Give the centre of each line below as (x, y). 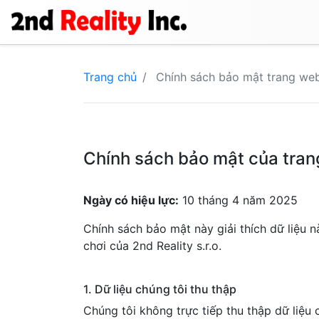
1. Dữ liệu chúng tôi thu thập (160, 289)
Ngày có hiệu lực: (131, 200)
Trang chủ (110, 77)
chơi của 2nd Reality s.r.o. (152, 246)
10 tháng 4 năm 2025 (238, 200)
